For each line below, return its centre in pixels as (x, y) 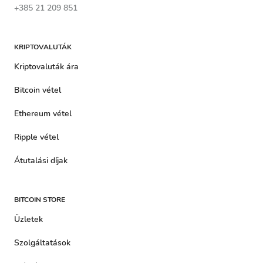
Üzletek (28, 219)
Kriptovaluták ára (46, 67)
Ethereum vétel (43, 114)
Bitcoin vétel (38, 90)
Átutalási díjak (41, 161)
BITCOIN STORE (40, 200)
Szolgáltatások (42, 243)
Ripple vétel (36, 137)
